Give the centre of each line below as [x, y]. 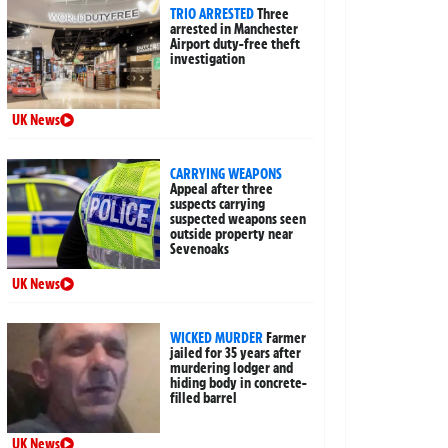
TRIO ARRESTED [212, 13]
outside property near [232, 233]
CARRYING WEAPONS [226, 173]
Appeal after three [222, 188]
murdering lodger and [232, 367]
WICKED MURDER [217, 337]
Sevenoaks [200, 248]
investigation [208, 58]
